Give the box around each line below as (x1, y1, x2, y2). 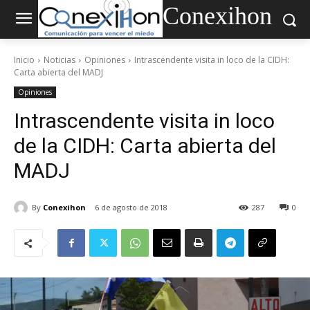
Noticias (44, 54, 75, 66)
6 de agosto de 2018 (95, 202, 167, 213)
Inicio (14, 54, 35, 66)
